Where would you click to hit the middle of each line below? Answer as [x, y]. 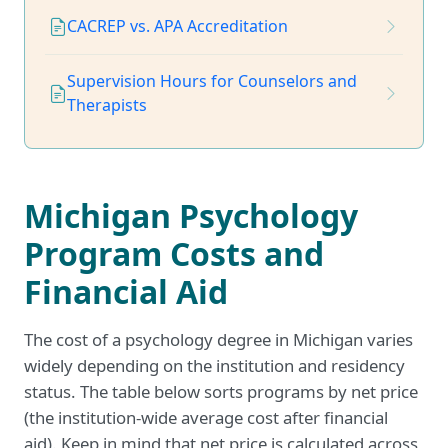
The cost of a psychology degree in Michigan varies [218, 339]
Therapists [107, 105]
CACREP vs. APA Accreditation [177, 26]
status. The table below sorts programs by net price [221, 391]
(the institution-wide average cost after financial [206, 417]
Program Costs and [174, 253]
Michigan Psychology [191, 215]
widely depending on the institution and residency [214, 365]
